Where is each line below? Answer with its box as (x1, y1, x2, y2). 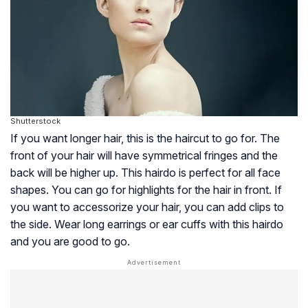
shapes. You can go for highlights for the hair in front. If (10, 182, 282, 197)
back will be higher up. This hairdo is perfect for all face (10, 165, 280, 179)
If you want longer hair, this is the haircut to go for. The (10, 131, 280, 145)
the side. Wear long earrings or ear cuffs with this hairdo (10, 217, 283, 231)
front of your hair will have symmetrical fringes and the (10, 148, 278, 162)
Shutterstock (10, 115, 60, 126)
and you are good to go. (10, 234, 130, 248)
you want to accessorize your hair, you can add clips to (10, 199, 284, 214)
